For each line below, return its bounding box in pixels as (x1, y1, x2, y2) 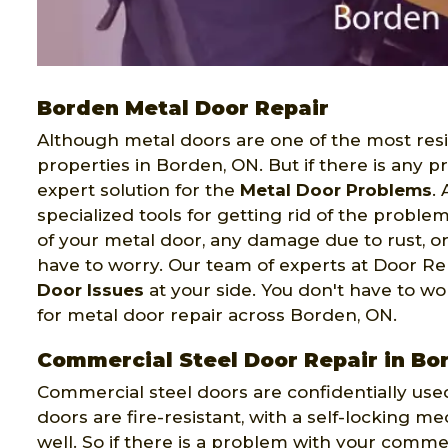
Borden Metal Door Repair (37, 96, 329, 121)
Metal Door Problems (240, 180, 432, 201)
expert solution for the (37, 180, 240, 201)
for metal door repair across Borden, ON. (37, 305, 397, 326)
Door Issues (37, 280, 144, 301)
